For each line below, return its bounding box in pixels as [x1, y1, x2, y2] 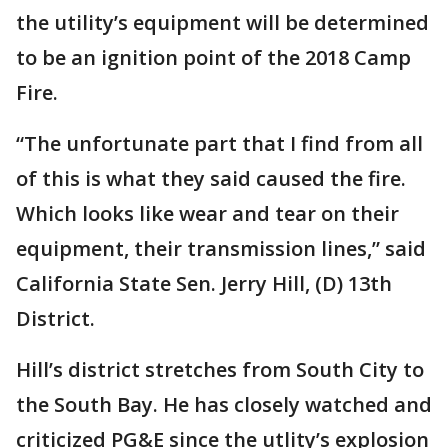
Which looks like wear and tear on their [16, 200, 399, 227]
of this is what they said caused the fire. [16, 165, 406, 192]
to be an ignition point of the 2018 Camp [16, 44, 411, 71]
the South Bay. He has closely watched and [16, 391, 432, 418]
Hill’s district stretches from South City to [16, 356, 424, 383]
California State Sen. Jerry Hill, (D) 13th [16, 270, 392, 297]
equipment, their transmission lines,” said [16, 235, 426, 262]
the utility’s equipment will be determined [16, 9, 429, 36]
